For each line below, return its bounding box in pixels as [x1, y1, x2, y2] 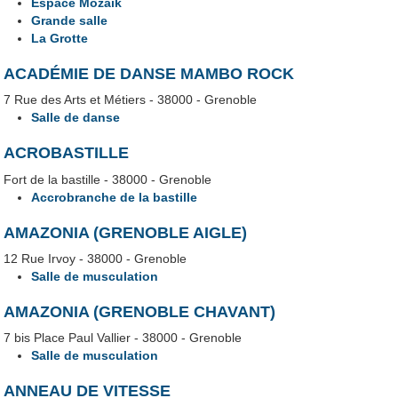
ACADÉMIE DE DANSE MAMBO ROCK [4, 65, 295, 84]
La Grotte [31, 31, 89, 46]
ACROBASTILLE [4, 144, 130, 163]
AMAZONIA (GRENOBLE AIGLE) [4, 223, 248, 242]
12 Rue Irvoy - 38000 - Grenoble [4, 251, 187, 266]
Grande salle [31, 13, 108, 28]
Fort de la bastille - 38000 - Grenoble [4, 171, 212, 187]
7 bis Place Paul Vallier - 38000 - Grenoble [4, 330, 243, 345]
